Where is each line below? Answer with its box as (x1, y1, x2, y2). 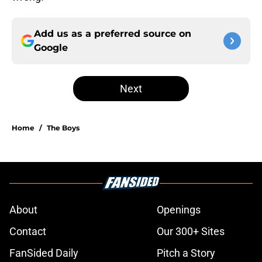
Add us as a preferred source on (34, 28, 191, 40)
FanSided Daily (9, 247, 78, 260)
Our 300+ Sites (157, 225, 225, 238)
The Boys (47, 123, 80, 133)
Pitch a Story (157, 247, 215, 260)
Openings (157, 204, 201, 216)
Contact (9, 225, 46, 238)
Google (34, 42, 68, 54)
